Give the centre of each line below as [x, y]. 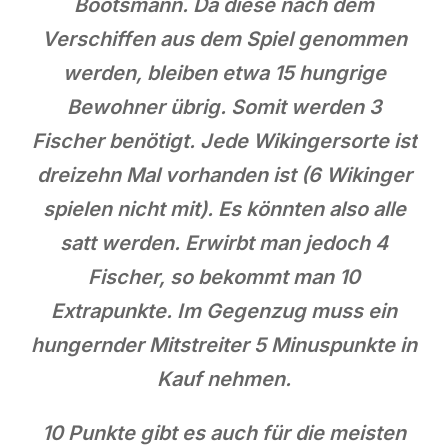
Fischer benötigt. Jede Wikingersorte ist [224, 140]
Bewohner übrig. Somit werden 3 [224, 106]
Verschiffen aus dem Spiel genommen [224, 38]
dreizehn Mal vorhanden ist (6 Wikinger [224, 174]
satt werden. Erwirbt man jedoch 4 [224, 242]
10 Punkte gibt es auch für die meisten [224, 432]
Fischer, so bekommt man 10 [224, 276]
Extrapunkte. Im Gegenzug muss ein [224, 310]
